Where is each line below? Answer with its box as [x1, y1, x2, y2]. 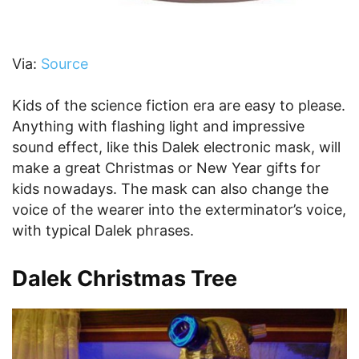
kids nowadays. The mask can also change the [12, 180, 329, 198]
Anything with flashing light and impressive [12, 118, 305, 135]
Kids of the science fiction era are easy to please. [12, 97, 345, 115]
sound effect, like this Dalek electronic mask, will [12, 139, 341, 156]
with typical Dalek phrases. [12, 222, 194, 240]
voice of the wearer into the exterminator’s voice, [12, 201, 346, 219]
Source [41, 55, 88, 73]
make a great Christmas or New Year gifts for [12, 159, 321, 177]
